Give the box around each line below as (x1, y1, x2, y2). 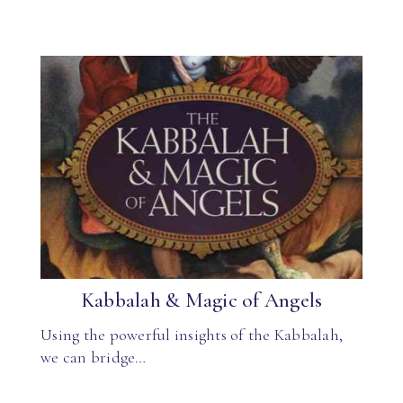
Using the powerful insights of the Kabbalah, (40, 324, 343, 345)
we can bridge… (40, 346, 147, 367)
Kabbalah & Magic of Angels (80, 288, 323, 313)
